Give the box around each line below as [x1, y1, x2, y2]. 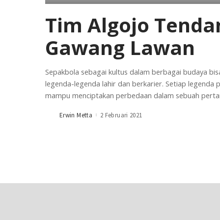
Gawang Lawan [45, 34, 195, 61]
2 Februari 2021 [100, 110, 142, 119]
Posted [45, 113, 65, 122]
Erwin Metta [59, 110, 93, 119]
